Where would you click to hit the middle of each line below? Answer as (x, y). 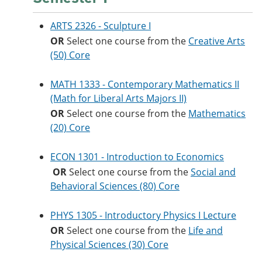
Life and (206, 230)
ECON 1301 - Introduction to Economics (137, 157)
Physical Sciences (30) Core (109, 244)
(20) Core (70, 127)
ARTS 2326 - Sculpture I (101, 26)
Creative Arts (217, 41)
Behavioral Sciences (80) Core (115, 186)
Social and (213, 172)
